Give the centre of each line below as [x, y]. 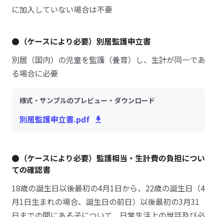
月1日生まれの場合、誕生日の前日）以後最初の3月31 [106, 201]
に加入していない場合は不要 [62, 9]
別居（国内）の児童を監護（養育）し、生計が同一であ [108, 60]
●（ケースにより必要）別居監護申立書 [81, 41]
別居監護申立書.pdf [54, 119]
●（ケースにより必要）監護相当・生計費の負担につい [108, 158]
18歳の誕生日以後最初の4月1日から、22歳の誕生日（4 [108, 188]
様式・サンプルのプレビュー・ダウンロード [87, 100]
